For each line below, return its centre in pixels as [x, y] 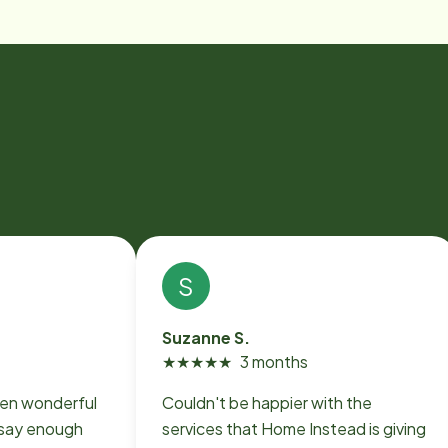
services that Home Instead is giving [294, 428]
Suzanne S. [206, 337]
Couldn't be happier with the [267, 402]
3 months [274, 361]
